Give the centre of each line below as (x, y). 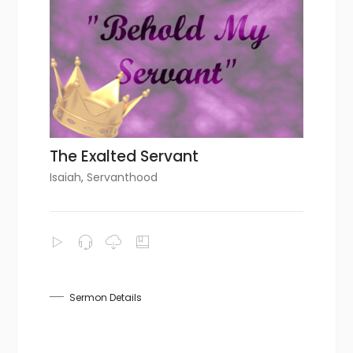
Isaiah (66, 177)
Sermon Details (106, 297)
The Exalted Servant (124, 156)
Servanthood (123, 177)
